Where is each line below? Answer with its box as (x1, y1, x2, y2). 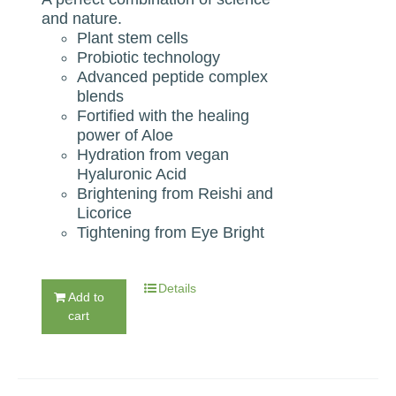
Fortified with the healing (77, 106, 250, 125)
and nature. (42, 9, 123, 27)
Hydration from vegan (77, 145, 230, 164)
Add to (68, 289, 105, 304)
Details (158, 280, 197, 295)
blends (77, 87, 125, 105)
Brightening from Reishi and (77, 184, 274, 202)
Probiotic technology (77, 48, 221, 66)
